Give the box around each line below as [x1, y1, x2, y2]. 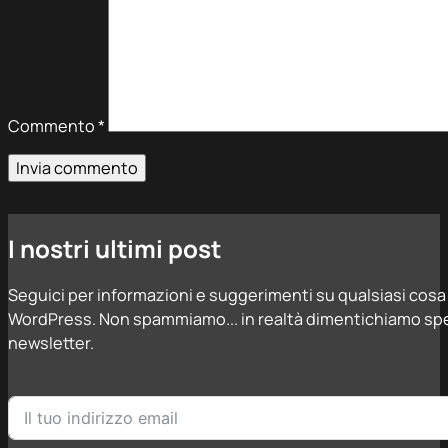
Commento [8, 115, 98, 137]
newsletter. [8, 331, 94, 354]
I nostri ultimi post [8, 231, 221, 265]
